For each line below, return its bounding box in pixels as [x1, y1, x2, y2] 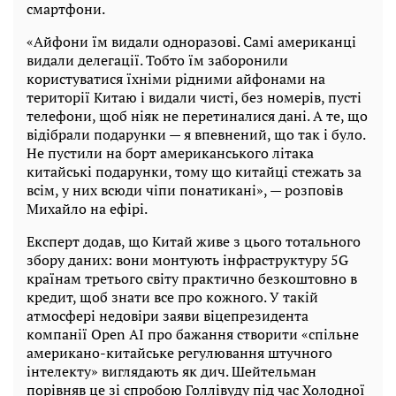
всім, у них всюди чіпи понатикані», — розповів [27, 180, 343, 201]
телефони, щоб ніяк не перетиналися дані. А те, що [27, 106, 368, 126]
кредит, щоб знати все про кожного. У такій [27, 287, 318, 308]
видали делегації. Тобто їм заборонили [27, 50, 288, 71]
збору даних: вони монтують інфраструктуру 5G [27, 250, 348, 270]
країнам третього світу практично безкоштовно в [27, 269, 357, 289]
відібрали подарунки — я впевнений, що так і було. [27, 125, 365, 145]
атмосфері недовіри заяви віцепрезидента [27, 306, 308, 326]
